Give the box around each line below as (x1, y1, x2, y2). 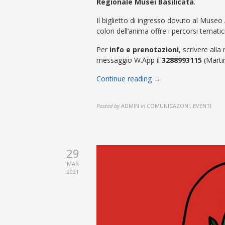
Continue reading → (96, 73, 161, 83)
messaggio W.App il (96, 55, 162, 65)
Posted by (96, 101, 120, 109)
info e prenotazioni (109, 44, 179, 54)
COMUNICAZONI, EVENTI (147, 101, 211, 109)
